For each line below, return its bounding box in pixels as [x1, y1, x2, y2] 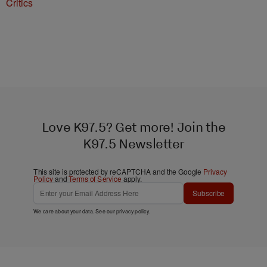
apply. [121, 173, 142, 184]
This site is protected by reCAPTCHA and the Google [33, 166, 203, 177]
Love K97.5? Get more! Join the [41, 118, 226, 136]
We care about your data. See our [33, 207, 116, 215]
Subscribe [193, 188, 225, 198]
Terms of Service [69, 173, 122, 184]
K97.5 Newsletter [83, 135, 184, 153]
